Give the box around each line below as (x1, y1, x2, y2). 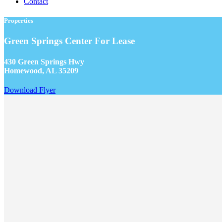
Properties (4, 17, 33, 25)
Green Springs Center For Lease (4, 36, 135, 47)
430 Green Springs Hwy (4, 57, 84, 66)
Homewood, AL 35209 (4, 66, 78, 75)
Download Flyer (4, 85, 55, 94)
